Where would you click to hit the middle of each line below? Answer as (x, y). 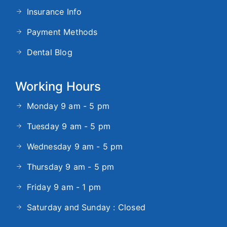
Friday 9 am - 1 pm (64, 187)
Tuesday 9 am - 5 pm (69, 126)
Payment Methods (62, 32)
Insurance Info (54, 12)
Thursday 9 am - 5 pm (70, 167)
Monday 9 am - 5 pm (68, 106)
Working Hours (58, 87)
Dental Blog (49, 52)
